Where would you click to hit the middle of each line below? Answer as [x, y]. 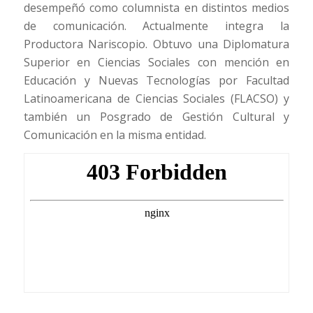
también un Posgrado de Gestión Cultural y [156, 116]
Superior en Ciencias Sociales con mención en [156, 62]
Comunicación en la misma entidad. [115, 134]
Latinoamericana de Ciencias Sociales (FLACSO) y [156, 98]
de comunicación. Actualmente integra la [156, 26]
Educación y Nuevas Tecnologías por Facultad [156, 80]
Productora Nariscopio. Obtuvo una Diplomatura [156, 44]
